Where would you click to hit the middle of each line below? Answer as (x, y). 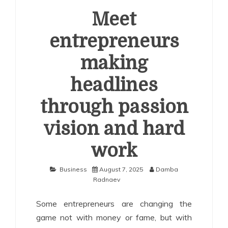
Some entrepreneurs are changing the (114, 204)
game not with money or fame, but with (114, 217)
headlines (114, 85)
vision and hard (114, 129)
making (114, 63)
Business (73, 169)
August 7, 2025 (121, 169)
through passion (114, 107)
